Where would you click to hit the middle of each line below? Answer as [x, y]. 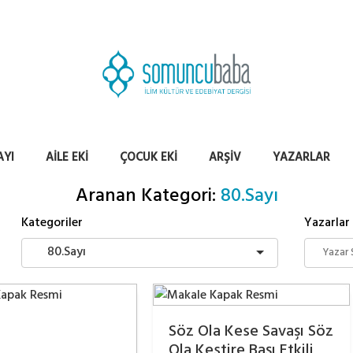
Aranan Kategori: [148, 195]
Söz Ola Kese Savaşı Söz [251, 331]
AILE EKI [67, 157]
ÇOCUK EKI [149, 157]
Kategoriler [52, 222]
